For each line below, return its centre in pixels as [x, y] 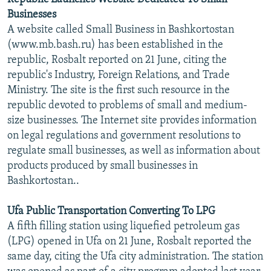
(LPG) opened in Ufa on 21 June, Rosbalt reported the [129, 241]
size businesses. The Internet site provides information [132, 120]
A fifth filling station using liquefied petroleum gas [123, 226]
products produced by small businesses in [103, 166]
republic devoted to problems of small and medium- [127, 105]
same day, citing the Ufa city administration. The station [135, 256]
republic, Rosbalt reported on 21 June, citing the [117, 60]
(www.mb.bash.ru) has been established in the [115, 45]
